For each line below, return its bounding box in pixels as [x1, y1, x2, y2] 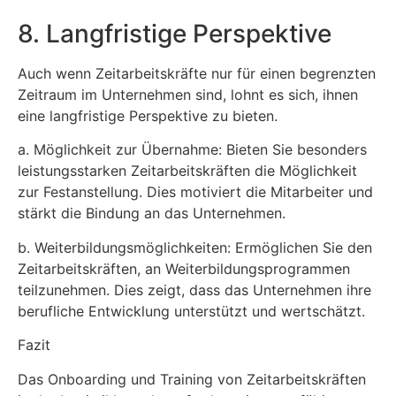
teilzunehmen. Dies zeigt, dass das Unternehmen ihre [18, 280, 371, 299]
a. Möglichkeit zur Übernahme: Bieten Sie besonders [18, 141, 367, 159]
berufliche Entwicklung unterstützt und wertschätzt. [18, 301, 365, 320]
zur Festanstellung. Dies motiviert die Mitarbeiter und [18, 183, 373, 202]
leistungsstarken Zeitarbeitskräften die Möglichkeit [18, 162, 357, 180]
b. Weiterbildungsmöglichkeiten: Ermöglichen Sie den [18, 238, 372, 256]
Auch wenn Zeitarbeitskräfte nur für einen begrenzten [18, 64, 376, 82]
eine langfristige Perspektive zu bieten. [18, 106, 278, 125]
